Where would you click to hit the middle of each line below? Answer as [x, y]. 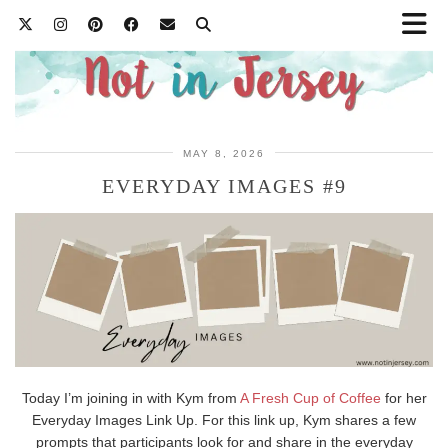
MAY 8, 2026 [224, 153]
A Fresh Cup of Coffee [310, 398]
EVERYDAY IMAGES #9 [224, 185]
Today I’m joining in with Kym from [130, 398]
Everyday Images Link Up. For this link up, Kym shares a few [224, 420]
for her [403, 398]
